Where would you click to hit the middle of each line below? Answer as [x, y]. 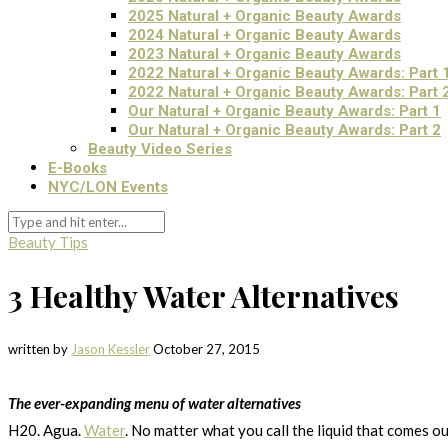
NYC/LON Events [108, 187]
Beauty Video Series [160, 149]
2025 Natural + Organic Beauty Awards [264, 16]
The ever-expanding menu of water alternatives [154, 402]
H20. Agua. [46, 429]
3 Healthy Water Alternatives [203, 295]
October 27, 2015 [206, 348]
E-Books [77, 168]
